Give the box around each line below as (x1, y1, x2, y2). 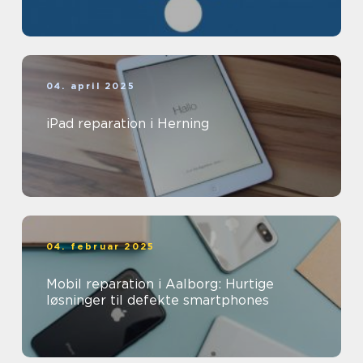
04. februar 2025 (46, 241, 156, 253)
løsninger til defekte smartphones (46, 293, 269, 309)
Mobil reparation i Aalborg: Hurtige (46, 276, 274, 293)
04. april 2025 (46, 80, 135, 92)
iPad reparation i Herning (46, 116, 209, 132)
